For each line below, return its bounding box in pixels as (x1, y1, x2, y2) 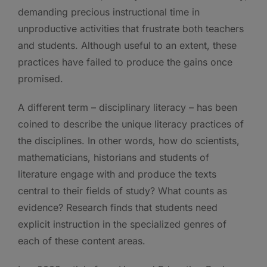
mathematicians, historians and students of (18, 151, 209, 163)
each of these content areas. (18, 234, 145, 247)
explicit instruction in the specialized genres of (18, 218, 226, 230)
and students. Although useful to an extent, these (18, 39, 237, 51)
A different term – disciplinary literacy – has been (18, 101, 237, 113)
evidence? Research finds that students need (18, 201, 218, 213)
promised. (18, 72, 63, 85)
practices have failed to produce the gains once (18, 55, 232, 68)
